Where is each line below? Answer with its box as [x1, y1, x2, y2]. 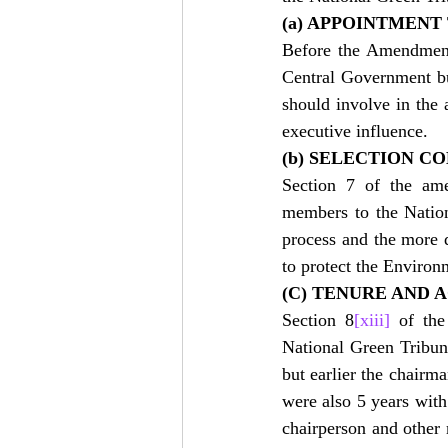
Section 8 [282, 310, 354, 330]
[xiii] [354, 310, 390, 330]
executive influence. [282, 121, 428, 141]
